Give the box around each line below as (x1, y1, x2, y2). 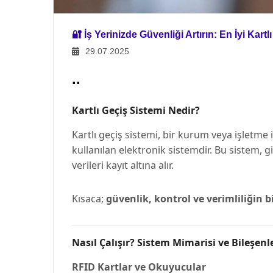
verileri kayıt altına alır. (72, 158, 174, 172)
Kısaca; (72, 192, 106, 205)
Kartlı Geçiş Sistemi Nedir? (72, 104, 200, 117)
